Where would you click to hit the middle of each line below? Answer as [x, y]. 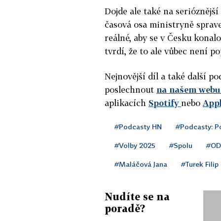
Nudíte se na [137, 196]
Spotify [165, 103]
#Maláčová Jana [141, 164]
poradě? [125, 208]
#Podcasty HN [138, 126]
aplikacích [127, 103]
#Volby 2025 [135, 145]
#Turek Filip [200, 164]
